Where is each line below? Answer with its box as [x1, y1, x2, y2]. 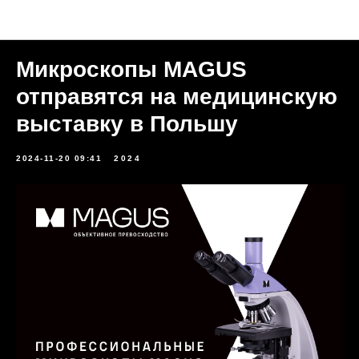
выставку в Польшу [16, 111, 238, 136]
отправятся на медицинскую [16, 84, 337, 109]
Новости [159, 14, 200, 26]
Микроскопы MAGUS [16, 57, 247, 82]
